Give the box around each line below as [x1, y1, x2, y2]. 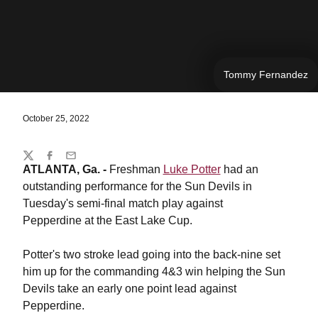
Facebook [43, 155, 88, 168]
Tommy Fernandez [224, 69, 308, 80]
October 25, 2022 [22, 114, 89, 124]
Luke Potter [163, 163, 221, 175]
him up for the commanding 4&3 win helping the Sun [22, 265, 285, 278]
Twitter [21, 155, 52, 168]
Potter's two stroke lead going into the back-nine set [22, 248, 280, 261]
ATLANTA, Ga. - [22, 163, 109, 175]
